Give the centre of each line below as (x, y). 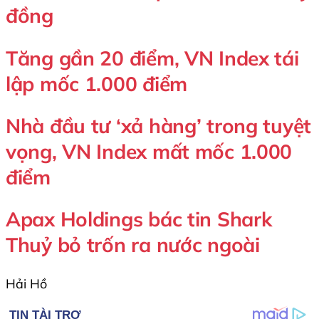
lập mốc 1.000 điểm (96, 83)
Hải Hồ (26, 284)
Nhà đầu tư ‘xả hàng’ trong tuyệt (159, 125)
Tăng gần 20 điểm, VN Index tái (152, 58)
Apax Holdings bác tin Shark (139, 219)
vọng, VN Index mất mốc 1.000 (149, 151)
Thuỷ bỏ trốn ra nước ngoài (133, 245)
